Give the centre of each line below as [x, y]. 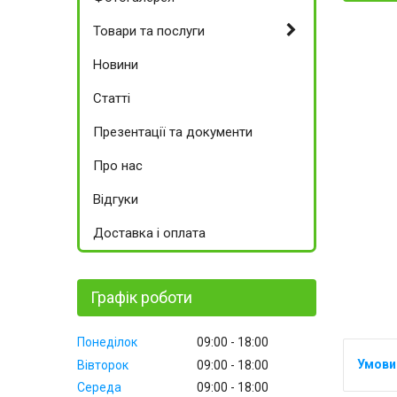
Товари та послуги [149, 31]
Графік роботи [141, 297]
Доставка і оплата [149, 233]
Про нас [118, 166]
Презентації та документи [173, 132]
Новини [116, 65]
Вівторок [103, 365]
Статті [112, 98]
